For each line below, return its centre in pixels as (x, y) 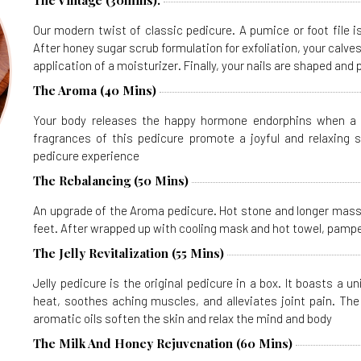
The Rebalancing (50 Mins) (111, 180)
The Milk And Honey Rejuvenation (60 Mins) (163, 343)
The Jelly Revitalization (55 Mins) (129, 253)
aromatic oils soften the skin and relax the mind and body (183, 318)
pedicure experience (86, 156)
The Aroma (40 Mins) (95, 90)
